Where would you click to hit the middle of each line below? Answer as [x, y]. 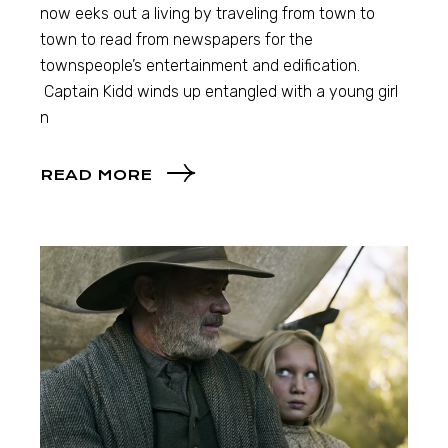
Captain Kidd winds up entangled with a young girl [219, 91]
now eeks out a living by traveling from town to [208, 13]
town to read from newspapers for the [177, 39]
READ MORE [96, 175]
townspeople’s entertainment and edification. [200, 65]
